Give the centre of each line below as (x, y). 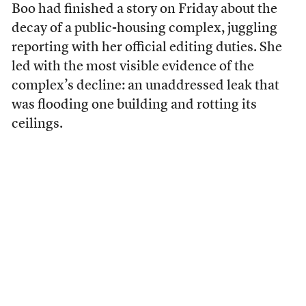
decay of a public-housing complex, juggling (144, 28)
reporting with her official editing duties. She (147, 47)
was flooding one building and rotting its (134, 105)
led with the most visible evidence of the (133, 67)
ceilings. (37, 124)
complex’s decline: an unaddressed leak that (145, 86)
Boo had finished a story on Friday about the (144, 9)
